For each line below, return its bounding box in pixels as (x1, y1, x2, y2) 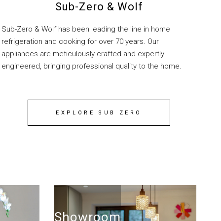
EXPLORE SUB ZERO (56, 110, 142, 116)
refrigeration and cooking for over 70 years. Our (1, 37, 159, 46)
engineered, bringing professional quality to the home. (1, 62, 182, 71)
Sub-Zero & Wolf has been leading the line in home (1, 25, 171, 34)
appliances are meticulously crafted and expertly (1, 49, 165, 59)
